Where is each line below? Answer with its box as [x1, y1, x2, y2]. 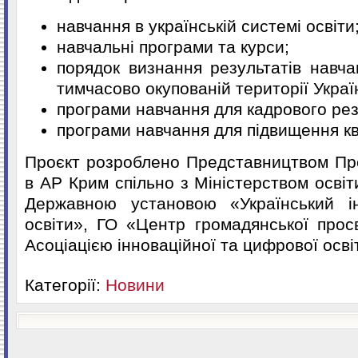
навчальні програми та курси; [57, 38, 289, 56]
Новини [105, 275, 165, 294]
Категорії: [25, 275, 105, 294]
